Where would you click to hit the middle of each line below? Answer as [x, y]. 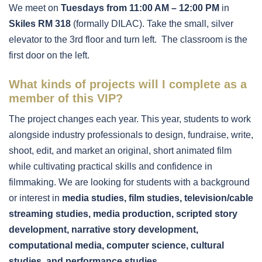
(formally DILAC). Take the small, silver [152, 23]
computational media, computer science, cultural [116, 245]
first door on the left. [50, 55]
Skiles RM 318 [40, 23]
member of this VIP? [68, 98]
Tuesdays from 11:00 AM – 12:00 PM [140, 8]
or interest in [35, 198]
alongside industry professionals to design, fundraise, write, [131, 135]
